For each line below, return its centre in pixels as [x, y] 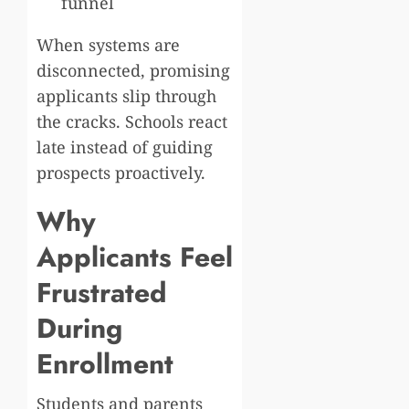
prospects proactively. [121, 172]
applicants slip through [126, 95]
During [79, 328]
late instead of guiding [125, 147]
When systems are [108, 44]
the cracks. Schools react [132, 121]
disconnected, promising [133, 70]
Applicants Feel [135, 257]
